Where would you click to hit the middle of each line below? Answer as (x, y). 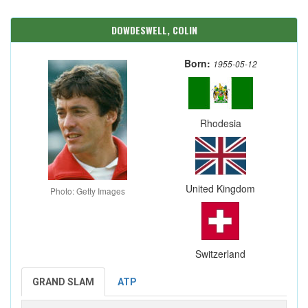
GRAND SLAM (63, 282)
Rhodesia (220, 123)
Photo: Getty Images (88, 191)
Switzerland (220, 254)
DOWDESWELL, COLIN (154, 30)
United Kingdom (220, 188)
